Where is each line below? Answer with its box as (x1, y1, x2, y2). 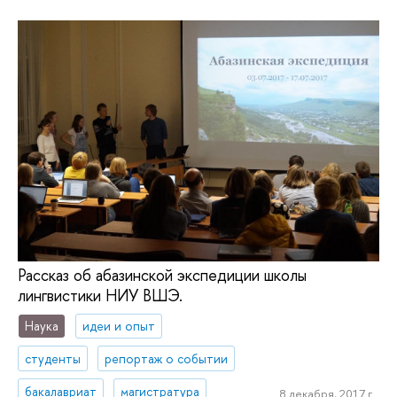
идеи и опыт (82, 316, 156, 334)
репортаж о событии (105, 349, 229, 367)
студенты (25, 349, 82, 367)
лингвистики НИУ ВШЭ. (18, 284, 183, 307)
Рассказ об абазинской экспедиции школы (18, 264, 307, 287)
